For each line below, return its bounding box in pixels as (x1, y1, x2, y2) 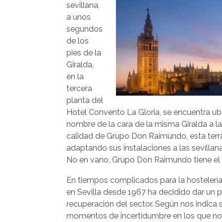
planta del (66, 95, 103, 105)
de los (66, 36, 89, 46)
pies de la (66, 48, 101, 57)
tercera (66, 83, 92, 93)
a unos (66, 12, 91, 22)
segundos (66, 24, 103, 34)
